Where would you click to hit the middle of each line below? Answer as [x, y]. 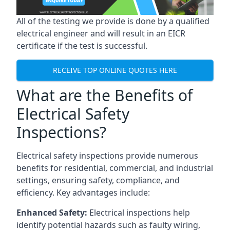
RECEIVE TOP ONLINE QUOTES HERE [115, 70]
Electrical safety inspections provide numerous [107, 155]
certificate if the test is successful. [82, 45]
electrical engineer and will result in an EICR [101, 33]
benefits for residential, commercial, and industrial [115, 168]
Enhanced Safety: [53, 212]
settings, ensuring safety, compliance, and [98, 180]
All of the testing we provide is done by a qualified [113, 21]
